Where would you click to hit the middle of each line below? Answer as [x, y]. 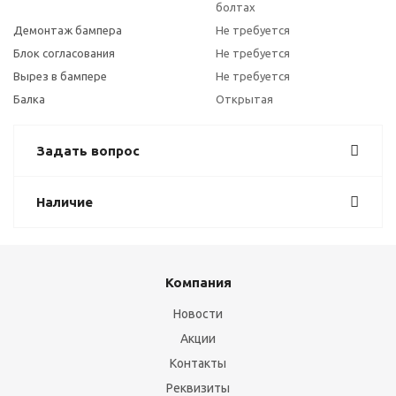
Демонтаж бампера [68, 30]
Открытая [244, 99]
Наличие [65, 202]
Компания [198, 282]
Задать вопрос [88, 151]
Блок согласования [64, 53]
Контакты [198, 363]
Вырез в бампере [60, 76]
